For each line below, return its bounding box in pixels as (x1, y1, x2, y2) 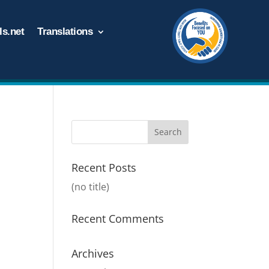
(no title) (71, 180, 110, 193)
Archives (71, 246, 115, 261)
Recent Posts (71, 160, 137, 175)
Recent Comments (71, 211, 165, 226)
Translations (37, 26, 93, 37)
